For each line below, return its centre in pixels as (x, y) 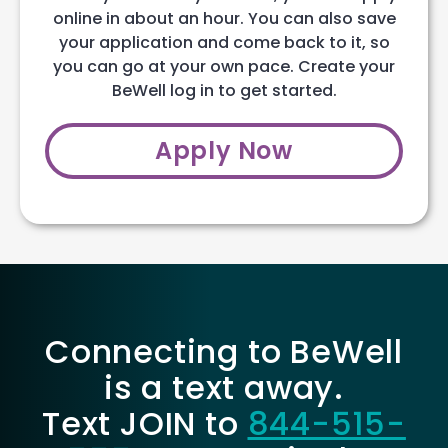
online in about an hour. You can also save (224, 19)
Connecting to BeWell (224, 351)
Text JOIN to (145, 423)
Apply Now (224, 150)
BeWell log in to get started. (224, 91)
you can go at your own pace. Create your (224, 67)
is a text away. (223, 387)
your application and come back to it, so (224, 43)
